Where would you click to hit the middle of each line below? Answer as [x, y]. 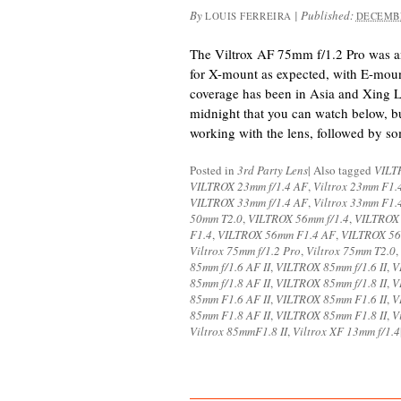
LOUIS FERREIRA [248, 16]
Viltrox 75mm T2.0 [351, 251]
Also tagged [344, 170]
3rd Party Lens [273, 170]
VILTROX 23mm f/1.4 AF [249, 186]
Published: [328, 15]
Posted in [213, 170]
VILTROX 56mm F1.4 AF [277, 235]
